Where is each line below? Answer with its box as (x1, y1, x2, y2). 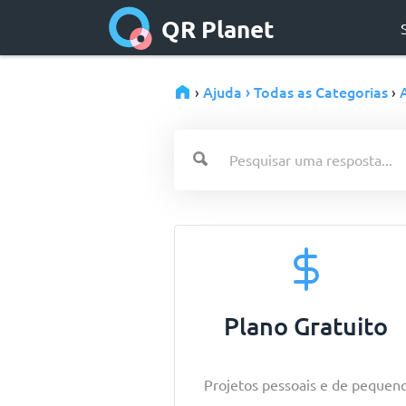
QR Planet (161, 13, 275, 43)
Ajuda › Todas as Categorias (203, 82, 388, 101)
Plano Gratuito (224, 310, 389, 341)
